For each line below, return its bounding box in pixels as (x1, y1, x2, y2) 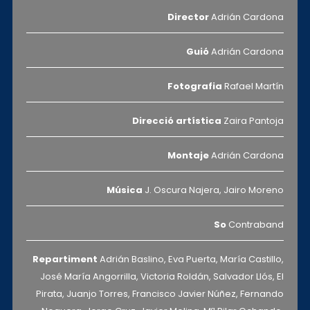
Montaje (167, 149, 210, 162)
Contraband (226, 218, 284, 231)
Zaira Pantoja (221, 114, 284, 127)
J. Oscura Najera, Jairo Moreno (143, 183, 284, 197)
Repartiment (33, 253, 100, 266)
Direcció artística (132, 114, 222, 127)
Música (107, 183, 143, 197)
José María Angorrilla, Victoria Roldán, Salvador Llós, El (40, 270, 284, 283)
